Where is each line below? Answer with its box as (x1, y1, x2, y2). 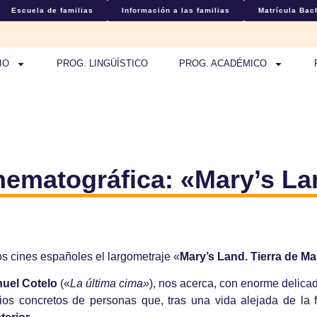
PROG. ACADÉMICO (178, 58, 267, 69)
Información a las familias (121, 6, 230, 14)
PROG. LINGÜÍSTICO (56, 58, 148, 69)
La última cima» (69, 277, 149, 290)
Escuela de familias (11, 6, 93, 14)
